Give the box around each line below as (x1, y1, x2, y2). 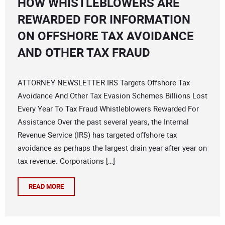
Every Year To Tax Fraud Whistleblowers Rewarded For (18, 103, 199, 114)
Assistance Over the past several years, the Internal (18, 117, 189, 127)
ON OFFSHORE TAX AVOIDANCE (18, 28, 194, 44)
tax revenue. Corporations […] (18, 156, 115, 166)
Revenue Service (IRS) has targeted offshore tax (18, 130, 177, 140)
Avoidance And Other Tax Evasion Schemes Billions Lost (18, 90, 207, 101)
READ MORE (29, 182, 64, 191)
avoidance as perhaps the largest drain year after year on (18, 143, 207, 153)
